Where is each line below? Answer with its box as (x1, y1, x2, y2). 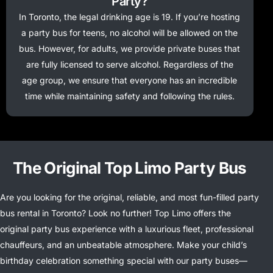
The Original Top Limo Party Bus (13, 158, 247, 178)
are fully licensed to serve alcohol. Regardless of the (26, 59, 233, 70)
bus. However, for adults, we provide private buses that (19, 43, 241, 54)
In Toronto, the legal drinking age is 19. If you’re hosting (19, 12, 241, 23)
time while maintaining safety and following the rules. (24, 91, 235, 102)
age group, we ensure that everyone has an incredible (22, 75, 238, 86)
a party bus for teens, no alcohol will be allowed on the (21, 27, 238, 38)
